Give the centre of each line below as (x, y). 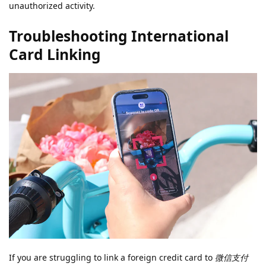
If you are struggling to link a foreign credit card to (112, 257)
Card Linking (55, 55)
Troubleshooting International (119, 36)
